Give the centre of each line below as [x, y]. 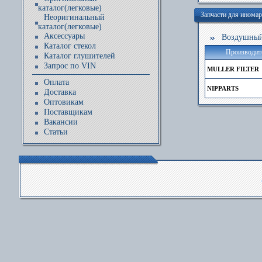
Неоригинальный [74, 17]
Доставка [60, 92]
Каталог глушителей [80, 56]
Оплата [56, 82]
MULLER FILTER [233, 69]
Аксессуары [64, 36]
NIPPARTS [223, 88]
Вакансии [61, 122]
